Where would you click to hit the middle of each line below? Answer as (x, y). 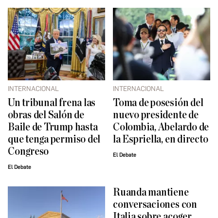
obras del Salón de (46, 115)
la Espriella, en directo (161, 140)
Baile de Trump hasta (53, 127)
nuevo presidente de (156, 115)
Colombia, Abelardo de (161, 127)
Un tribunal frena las (52, 103)
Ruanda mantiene (151, 193)
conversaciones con (155, 205)
